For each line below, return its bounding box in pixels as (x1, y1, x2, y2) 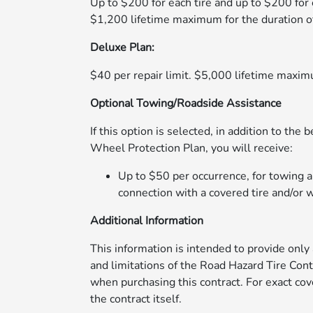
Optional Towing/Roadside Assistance (89, 96, 282, 111)
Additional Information (89, 213, 203, 228)
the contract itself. (89, 291, 182, 307)
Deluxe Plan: (89, 40, 154, 55)
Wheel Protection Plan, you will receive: (89, 140, 293, 156)
